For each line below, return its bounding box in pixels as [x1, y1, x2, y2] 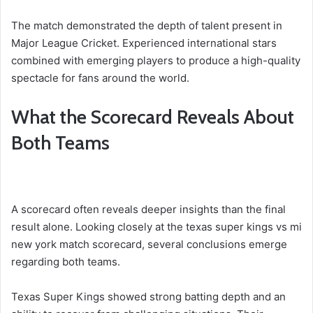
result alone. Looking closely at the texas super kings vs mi [11, 219, 302, 233]
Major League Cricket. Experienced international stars [11, 36, 277, 50]
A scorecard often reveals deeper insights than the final [11, 202, 286, 216]
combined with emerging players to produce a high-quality [11, 54, 300, 68]
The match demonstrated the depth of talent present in [11, 19, 282, 33]
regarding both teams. [11, 254, 120, 268]
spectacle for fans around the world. [11, 71, 189, 85]
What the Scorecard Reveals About [11, 105, 294, 129]
